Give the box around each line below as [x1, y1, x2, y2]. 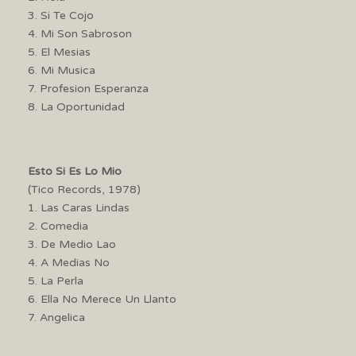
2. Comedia [28, 219, 88, 233]
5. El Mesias [28, 44, 91, 59]
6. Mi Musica [28, 63, 95, 77]
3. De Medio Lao [28, 237, 116, 251]
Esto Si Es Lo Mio [28, 164, 122, 178]
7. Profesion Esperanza [28, 81, 149, 95]
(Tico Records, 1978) [28, 182, 141, 196]
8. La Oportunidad [28, 99, 125, 114]
